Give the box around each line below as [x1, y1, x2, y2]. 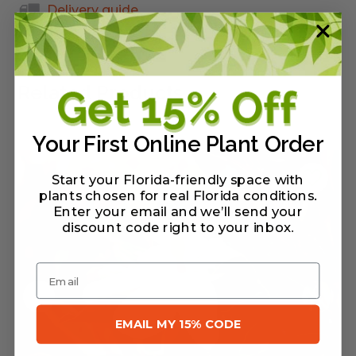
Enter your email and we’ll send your [52, 203, 304, 220]
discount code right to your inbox [62, 219, 292, 236]
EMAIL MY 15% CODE [114, 316, 242, 331]
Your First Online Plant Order [33, 131, 323, 157]
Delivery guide [47, 2, 139, 18]
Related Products [17, 79, 184, 104]
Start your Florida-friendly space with [51, 172, 305, 188]
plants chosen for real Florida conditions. [38, 188, 318, 204]
